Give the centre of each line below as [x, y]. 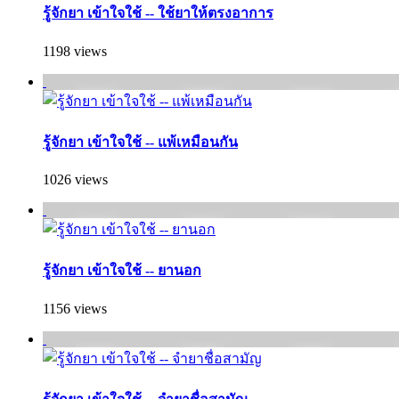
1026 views [75, 180]
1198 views [75, 51]
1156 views [75, 308]
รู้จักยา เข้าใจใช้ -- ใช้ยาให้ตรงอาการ [158, 13]
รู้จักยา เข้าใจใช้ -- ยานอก [122, 271]
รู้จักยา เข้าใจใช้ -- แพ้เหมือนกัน [140, 142]
